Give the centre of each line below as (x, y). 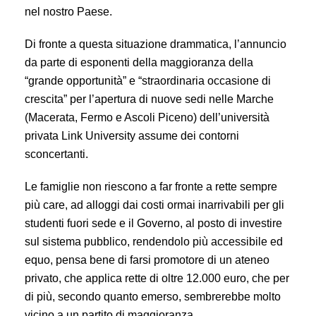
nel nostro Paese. (68, 12)
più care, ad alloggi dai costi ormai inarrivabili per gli (154, 205)
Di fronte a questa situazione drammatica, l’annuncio (156, 44)
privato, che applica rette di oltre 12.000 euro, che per (157, 278)
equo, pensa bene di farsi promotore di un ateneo (147, 260)
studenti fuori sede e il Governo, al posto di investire (153, 223)
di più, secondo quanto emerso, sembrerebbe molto (153, 297)
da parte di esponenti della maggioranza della (139, 62)
